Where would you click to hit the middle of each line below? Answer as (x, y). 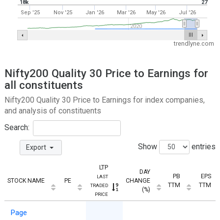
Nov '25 (63, 13)
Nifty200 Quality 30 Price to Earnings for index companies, (105, 100)
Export (37, 147)
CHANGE (138, 180)
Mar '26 (126, 13)
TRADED (99, 185)
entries (203, 147)
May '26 (156, 13)
